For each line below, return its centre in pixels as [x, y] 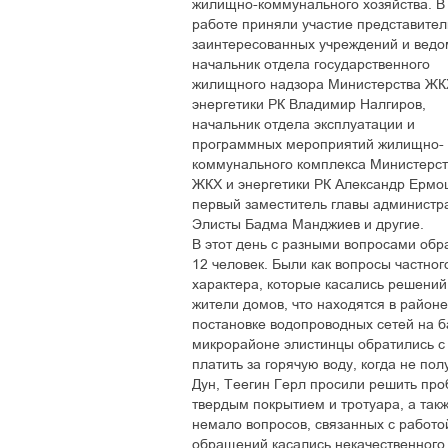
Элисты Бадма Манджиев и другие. [308, 224]
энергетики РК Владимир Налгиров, [309, 104]
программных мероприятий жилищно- [318, 144]
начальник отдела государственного [311, 64]
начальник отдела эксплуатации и [303, 124]
